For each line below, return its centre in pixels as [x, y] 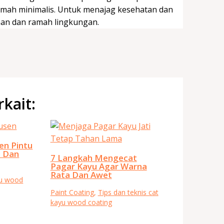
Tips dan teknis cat [128, 192]
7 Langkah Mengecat [93, 157]
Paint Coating [72, 192]
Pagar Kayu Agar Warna [98, 166]
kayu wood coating [81, 202]
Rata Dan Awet [81, 174]
